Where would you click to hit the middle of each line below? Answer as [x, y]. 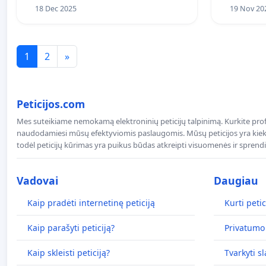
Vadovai [37, 181]
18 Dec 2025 [56, 9]
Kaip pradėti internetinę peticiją [91, 203]
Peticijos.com [51, 104]
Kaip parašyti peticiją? [71, 228]
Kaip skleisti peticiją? [69, 253]
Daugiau [236, 181]
